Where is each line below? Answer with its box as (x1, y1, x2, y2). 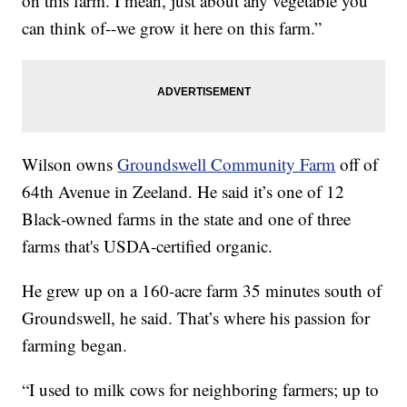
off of (335, 153, 379, 176)
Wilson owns (22, 153, 118, 176)
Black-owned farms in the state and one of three (22, 207, 352, 231)
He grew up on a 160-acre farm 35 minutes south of (22, 279, 382, 303)
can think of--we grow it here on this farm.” (22, 16, 323, 40)
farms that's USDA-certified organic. (22, 234, 273, 258)
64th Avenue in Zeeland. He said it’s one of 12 (22, 180, 345, 203)
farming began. (22, 333, 128, 357)
